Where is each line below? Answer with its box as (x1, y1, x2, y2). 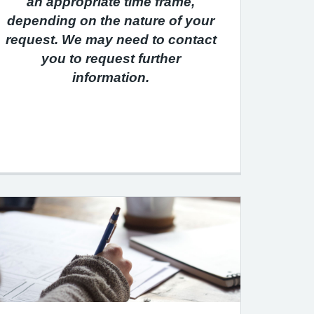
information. (72, 71, 149, 84)
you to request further (41, 52, 181, 65)
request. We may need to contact (5, 33, 217, 46)
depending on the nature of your (7, 14, 214, 27)
